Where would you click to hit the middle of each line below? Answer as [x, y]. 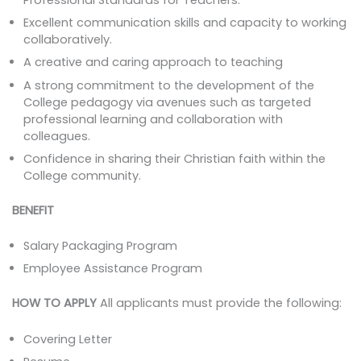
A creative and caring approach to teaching [154, 62]
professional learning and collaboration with [154, 119]
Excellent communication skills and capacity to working [185, 22]
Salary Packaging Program [101, 246]
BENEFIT [33, 210]
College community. [83, 175]
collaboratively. [68, 39]
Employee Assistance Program [113, 269]
